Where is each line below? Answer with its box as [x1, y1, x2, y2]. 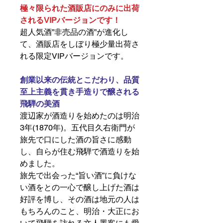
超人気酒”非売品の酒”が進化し [20, 27, 128, 37]
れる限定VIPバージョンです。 [20, 51, 128, 61]
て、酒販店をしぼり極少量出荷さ [20, 39, 139, 49]
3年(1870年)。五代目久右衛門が [20, 122, 135, 132]
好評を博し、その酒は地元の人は [20, 194, 139, 204]
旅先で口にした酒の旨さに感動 [20, 134, 131, 144]
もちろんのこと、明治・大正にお [20, 206, 139, 216]
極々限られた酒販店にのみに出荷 [20, 3, 139, 13]
